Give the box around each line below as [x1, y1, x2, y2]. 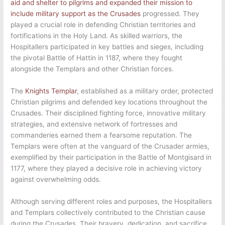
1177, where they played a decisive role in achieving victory [11, 164, 202, 172]
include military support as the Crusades [11, 9, 141, 18]
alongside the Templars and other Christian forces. [11, 64, 174, 73]
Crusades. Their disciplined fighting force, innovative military [11, 108, 206, 117]
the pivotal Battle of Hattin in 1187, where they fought [11, 53, 183, 62]
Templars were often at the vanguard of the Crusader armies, [11, 142, 210, 150]
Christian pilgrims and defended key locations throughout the [11, 97, 208, 106]
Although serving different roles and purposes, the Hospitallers [11, 197, 212, 205]
